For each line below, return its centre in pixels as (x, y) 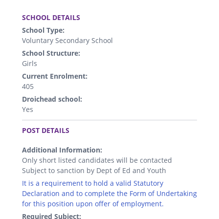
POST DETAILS (46, 131)
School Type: (43, 30)
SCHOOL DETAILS (51, 18)
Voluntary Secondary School (67, 41)
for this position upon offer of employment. (93, 204)
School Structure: (51, 53)
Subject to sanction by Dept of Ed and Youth (94, 171)
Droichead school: (52, 99)
